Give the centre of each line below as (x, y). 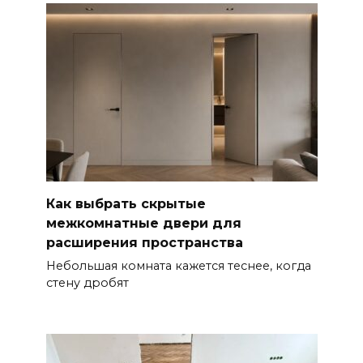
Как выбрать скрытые (126, 203)
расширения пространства (144, 242)
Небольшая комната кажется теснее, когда (178, 266)
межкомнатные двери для (143, 223)
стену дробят (87, 283)
